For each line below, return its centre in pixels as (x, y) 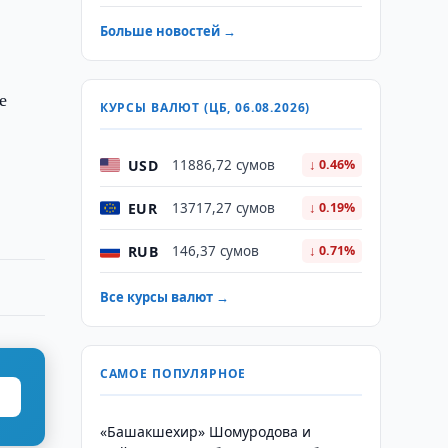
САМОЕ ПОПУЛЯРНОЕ (173, 373)
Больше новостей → (167, 31)
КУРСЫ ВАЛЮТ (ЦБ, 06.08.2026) (205, 107)
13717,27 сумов (223, 208)
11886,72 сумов (223, 165)
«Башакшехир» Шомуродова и (205, 431)
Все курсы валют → (164, 297)
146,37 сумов (215, 251)
